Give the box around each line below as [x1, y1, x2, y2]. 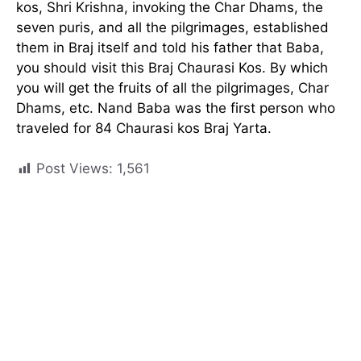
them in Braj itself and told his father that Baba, [16, 39, 324, 56]
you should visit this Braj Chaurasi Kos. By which [16, 59, 328, 76]
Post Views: [36, 160, 113, 177]
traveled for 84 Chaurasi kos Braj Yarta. [16, 119, 272, 136]
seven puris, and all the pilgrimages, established [16, 19, 329, 35]
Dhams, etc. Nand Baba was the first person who [16, 99, 335, 116]
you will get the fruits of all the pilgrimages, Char [16, 79, 329, 96]
